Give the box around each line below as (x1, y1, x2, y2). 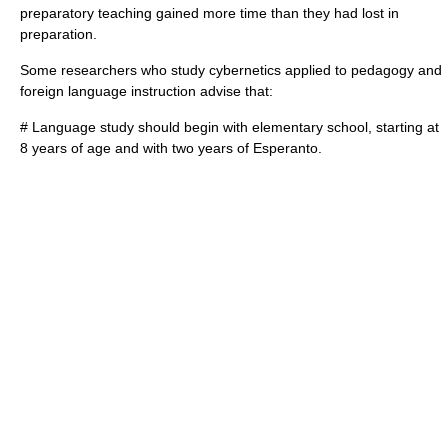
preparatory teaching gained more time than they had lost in (20, 5, 399, 21)
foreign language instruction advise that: (20, 83, 273, 99)
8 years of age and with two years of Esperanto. (20, 140, 322, 156)
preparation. (20, 26, 97, 42)
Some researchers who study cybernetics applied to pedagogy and (20, 62, 442, 78)
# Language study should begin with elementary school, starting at (20, 119, 439, 135)
